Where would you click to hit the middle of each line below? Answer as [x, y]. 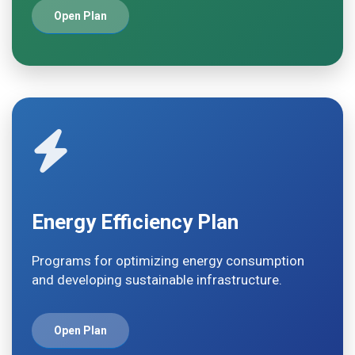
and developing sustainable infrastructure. [157, 280]
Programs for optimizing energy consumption [168, 261]
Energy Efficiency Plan [135, 222]
